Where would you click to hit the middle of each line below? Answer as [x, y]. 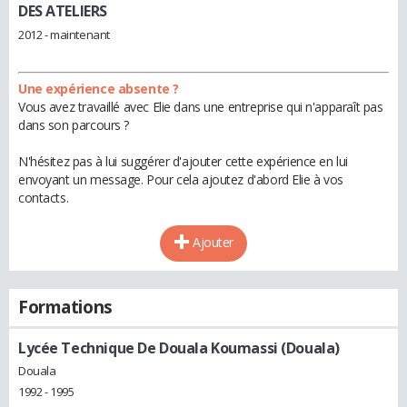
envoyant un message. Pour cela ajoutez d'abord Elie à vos [181, 179]
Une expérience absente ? [99, 88]
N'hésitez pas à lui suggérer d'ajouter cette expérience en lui [183, 161]
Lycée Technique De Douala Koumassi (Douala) [179, 347]
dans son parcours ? [74, 124]
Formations [65, 307]
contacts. [44, 197]
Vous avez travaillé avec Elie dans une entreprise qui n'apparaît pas [201, 106]
